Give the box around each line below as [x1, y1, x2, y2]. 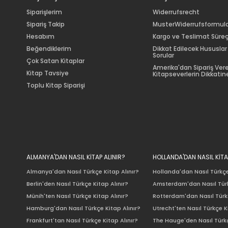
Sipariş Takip [26, 20, 65, 29]
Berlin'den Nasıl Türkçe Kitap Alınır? [26, 180, 128, 188]
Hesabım [26, 32, 54, 41]
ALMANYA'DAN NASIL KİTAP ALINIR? [26, 153, 125, 162]
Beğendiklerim [26, 44, 71, 53]
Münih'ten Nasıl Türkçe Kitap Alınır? [26, 192, 128, 201]
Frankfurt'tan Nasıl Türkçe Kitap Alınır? [26, 216, 138, 225]
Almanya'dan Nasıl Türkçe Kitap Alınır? [26, 167, 139, 176]
